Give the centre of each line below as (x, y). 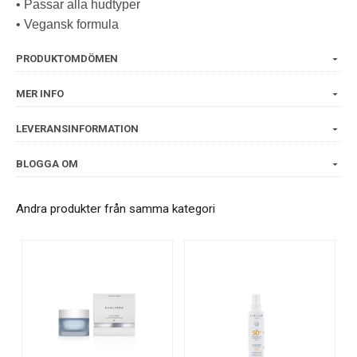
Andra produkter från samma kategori (116, 209)
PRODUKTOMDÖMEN (67, 59)
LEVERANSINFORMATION (77, 129)
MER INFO (40, 94)
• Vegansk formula (67, 25)
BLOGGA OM (47, 164)
